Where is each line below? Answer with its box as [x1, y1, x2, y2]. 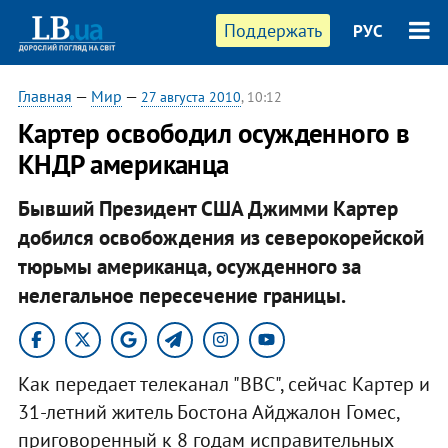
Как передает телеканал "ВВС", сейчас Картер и [17, 370, 430, 397]
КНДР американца [17, 147, 229, 181]
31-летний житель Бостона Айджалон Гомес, [17, 398, 399, 425]
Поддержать [224, 19, 323, 42]
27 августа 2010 [140, 88, 241, 106]
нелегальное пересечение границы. [17, 281, 346, 309]
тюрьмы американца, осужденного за [17, 252, 361, 280]
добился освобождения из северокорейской [17, 223, 424, 251]
